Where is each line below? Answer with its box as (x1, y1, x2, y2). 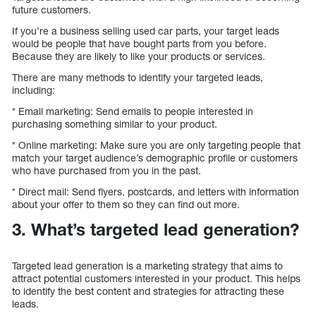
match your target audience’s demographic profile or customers (12, 152, 298, 164)
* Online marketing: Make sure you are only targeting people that (12, 139, 300, 152)
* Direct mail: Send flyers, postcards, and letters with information (12, 186, 299, 198)
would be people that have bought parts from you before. (12, 37, 267, 50)
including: (12, 84, 55, 97)
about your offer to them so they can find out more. (12, 198, 240, 211)
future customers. (12, 4, 91, 16)
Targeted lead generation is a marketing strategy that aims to (12, 260, 283, 272)
